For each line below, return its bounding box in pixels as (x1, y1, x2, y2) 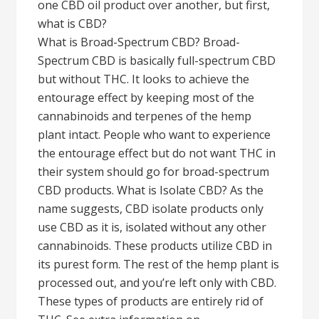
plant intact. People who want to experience (38, 127, 271, 142)
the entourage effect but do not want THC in (38, 145, 276, 161)
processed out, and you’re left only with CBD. (38, 275, 277, 291)
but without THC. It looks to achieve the (38, 71, 250, 87)
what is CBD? (38, 16, 108, 31)
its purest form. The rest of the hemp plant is (38, 256, 280, 272)
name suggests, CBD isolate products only (38, 201, 264, 216)
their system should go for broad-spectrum (38, 164, 270, 179)
